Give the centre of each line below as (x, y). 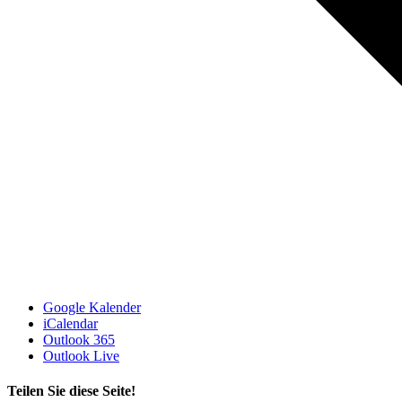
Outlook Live (81, 356)
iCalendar (70, 324)
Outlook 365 (79, 340)
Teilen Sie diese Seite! (71, 391)
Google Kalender (92, 308)
